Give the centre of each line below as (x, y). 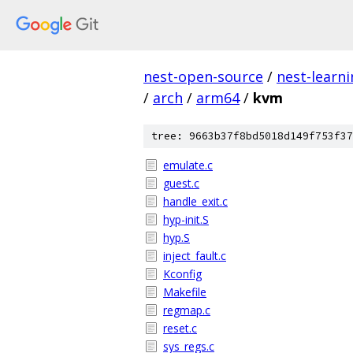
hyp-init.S (186, 219)
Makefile (185, 292)
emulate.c (188, 165)
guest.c (181, 183)
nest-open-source (203, 76)
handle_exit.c (195, 201)
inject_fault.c (195, 256)
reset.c (180, 328)
